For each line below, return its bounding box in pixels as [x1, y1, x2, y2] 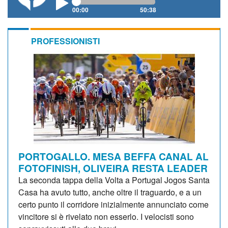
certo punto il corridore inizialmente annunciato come [18, 198, 209, 210]
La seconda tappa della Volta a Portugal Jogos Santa [18, 174, 210, 186]
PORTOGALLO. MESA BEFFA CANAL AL [18, 149, 209, 163]
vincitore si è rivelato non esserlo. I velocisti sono [18, 210, 194, 222]
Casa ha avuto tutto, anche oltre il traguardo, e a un [18, 186, 202, 198]
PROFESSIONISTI [31, 35, 100, 47]
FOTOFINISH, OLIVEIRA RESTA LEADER [18, 160, 208, 175]
